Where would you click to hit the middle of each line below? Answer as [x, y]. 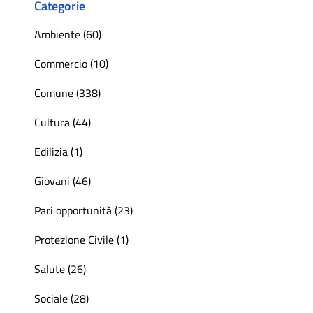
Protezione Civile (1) [81, 240]
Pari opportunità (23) [83, 211]
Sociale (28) [61, 299]
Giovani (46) [63, 181]
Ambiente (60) [68, 35]
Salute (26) [60, 269]
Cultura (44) [63, 123]
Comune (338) [67, 93]
